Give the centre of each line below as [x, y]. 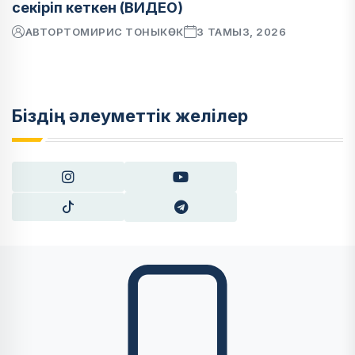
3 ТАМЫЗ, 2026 [242, 31]
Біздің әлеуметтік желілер [130, 115]
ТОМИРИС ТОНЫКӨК [124, 31]
